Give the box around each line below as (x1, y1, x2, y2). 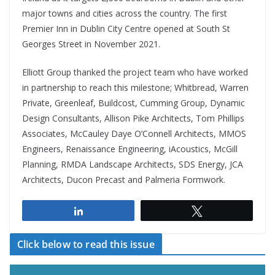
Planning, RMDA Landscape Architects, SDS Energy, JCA (22, 158, 243, 170)
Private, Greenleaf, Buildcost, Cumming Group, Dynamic (22, 96, 245, 109)
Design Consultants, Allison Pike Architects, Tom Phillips (22, 112, 244, 124)
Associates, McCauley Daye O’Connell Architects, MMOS (22, 127, 246, 139)
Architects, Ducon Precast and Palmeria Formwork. (22, 173, 225, 185)
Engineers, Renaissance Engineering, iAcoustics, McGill (22, 142, 238, 155)
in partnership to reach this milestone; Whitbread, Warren (22, 81, 249, 93)
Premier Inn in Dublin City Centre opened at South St (22, 22, 230, 34)
